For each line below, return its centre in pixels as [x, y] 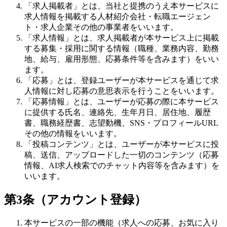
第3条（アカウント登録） [75, 200]
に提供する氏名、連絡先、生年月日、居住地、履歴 [118, 112]
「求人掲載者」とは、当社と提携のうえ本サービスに [122, 6]
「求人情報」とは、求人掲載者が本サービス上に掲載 [122, 37]
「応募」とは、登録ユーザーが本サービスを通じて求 [122, 80]
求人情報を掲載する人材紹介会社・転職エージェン [118, 16]
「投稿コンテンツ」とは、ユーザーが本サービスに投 [122, 144]
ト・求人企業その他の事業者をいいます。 [101, 27]
